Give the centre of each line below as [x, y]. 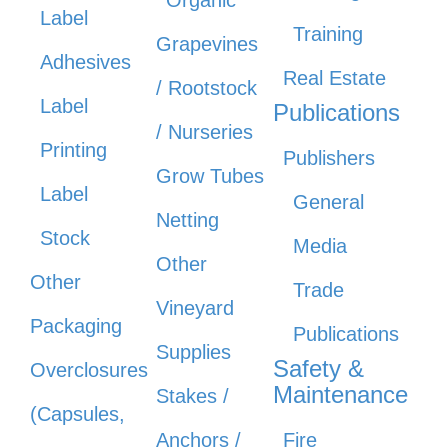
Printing [73, 150]
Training [327, 34]
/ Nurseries [205, 132]
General [328, 202]
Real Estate [334, 78]
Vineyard [195, 308]
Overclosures [89, 370]
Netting [188, 220]
